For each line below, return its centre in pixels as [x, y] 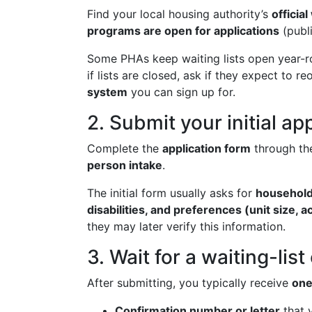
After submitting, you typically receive [189, 283]
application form [206, 148]
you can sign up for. [181, 92]
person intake [125, 165]
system [107, 92]
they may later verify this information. [186, 226]
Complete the [125, 148]
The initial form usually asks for [171, 193]
